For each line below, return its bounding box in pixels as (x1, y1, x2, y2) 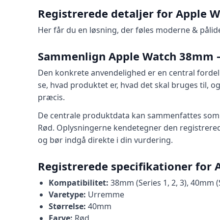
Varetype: (48, 189, 86, 200)
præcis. (38, 92, 65, 103)
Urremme (85, 189, 124, 200)
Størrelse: (48, 201, 86, 212)
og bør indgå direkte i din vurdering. (38, 135, 173, 145)
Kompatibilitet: (48, 177, 109, 188)
